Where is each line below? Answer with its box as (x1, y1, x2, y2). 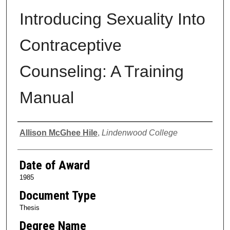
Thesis (19, 203, 40, 212)
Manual (19, 88, 74, 107)
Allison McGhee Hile (19, 128, 98, 137)
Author (17, 124, 52, 139)
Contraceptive (19, 35, 122, 54)
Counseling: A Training (19, 62, 184, 81)
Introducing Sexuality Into (19, 9, 205, 28)
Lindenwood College (101, 128, 178, 137)
